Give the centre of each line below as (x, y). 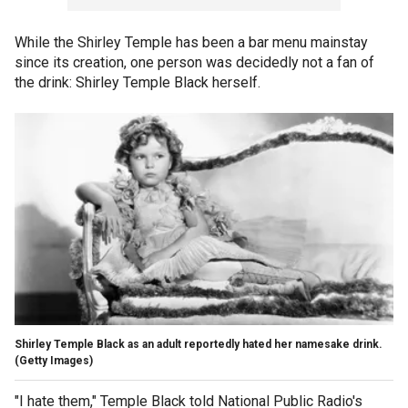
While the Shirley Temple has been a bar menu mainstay (191, 42)
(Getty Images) (54, 360)
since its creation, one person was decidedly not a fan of (194, 62)
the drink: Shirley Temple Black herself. (139, 82)
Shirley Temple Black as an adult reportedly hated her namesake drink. (200, 344)
